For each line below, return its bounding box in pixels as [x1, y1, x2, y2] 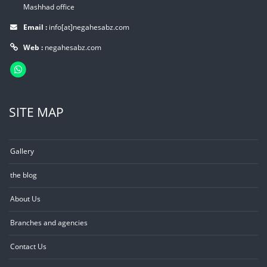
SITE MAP [9, 103, 64, 120]
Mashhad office [23, 1, 74, 11]
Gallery [10, 146, 34, 156]
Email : [23, 21, 49, 32]
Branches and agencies [10, 218, 88, 227]
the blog [10, 170, 37, 179]
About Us [10, 194, 41, 203]
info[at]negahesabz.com [49, 21, 129, 32]
